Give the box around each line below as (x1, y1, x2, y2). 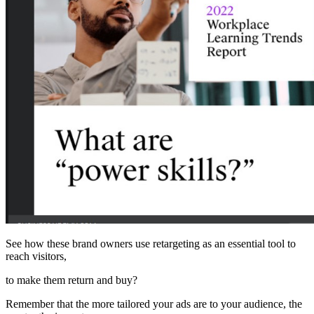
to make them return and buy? (6, 274, 137, 287)
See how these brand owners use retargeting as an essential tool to (6, 238, 296, 250)
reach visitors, (6, 250, 67, 263)
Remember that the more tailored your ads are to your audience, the (6, 298, 302, 310)
